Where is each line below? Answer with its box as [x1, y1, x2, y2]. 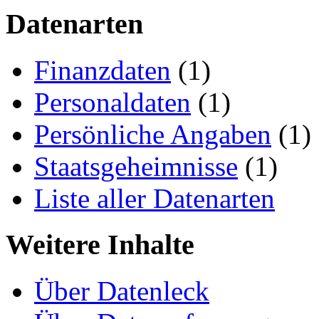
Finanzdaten [34, 55, 171, 86]
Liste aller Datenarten [34, 183, 275, 214]
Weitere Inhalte [6, 228, 194, 261]
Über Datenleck [34, 275, 209, 306]
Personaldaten [34, 87, 191, 118]
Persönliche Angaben [34, 119, 271, 150]
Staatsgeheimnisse [34, 151, 238, 182]
